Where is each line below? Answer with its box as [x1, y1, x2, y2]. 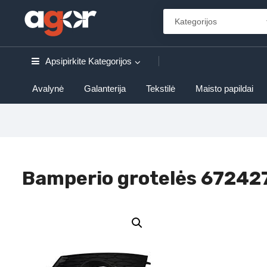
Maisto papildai [195, 83, 253, 94]
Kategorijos [88, 56, 132, 66]
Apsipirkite [45, 56, 86, 66]
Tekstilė [146, 83, 175, 94]
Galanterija [84, 83, 126, 94]
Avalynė [32, 83, 64, 94]
